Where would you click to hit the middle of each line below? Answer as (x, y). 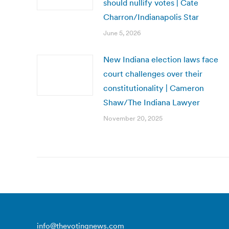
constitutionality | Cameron (154, 88)
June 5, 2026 (122, 33)
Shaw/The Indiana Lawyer (152, 102)
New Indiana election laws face (161, 59)
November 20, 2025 (133, 118)
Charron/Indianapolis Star (151, 17)
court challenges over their (153, 74)
